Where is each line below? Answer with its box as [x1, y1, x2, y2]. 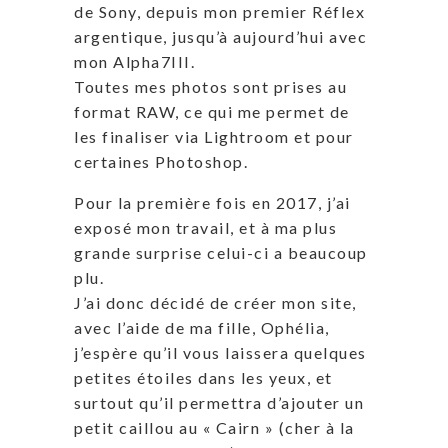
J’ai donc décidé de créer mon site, [74, 293, 357, 313]
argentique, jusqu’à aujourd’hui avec [74, 27, 367, 47]
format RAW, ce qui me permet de [74, 102, 350, 122]
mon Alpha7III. [74, 52, 195, 72]
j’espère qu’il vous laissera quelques [74, 343, 367, 363]
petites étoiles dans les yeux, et [74, 368, 333, 388]
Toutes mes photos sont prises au [74, 77, 347, 97]
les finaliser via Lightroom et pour [74, 127, 354, 147]
